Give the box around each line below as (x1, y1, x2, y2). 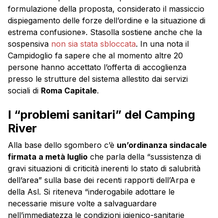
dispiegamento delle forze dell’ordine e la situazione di (8, 15, 205, 25)
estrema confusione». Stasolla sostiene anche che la (8, 27, 202, 37)
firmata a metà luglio (8, 151, 88, 162)
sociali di (8, 85, 41, 95)
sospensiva (8, 38, 51, 49)
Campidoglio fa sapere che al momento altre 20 (8, 50, 183, 60)
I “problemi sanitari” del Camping (8, 107, 195, 122)
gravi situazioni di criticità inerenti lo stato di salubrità (8, 163, 200, 173)
